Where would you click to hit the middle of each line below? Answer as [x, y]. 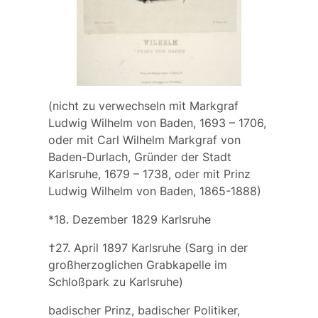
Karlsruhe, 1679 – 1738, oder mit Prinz [149, 174]
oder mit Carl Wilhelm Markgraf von [144, 140]
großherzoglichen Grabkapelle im [137, 265]
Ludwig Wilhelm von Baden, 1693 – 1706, [157, 123]
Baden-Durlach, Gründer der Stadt [139, 157]
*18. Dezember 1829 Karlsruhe [129, 220]
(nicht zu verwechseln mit [119, 106]
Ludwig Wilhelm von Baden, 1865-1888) [154, 191]
